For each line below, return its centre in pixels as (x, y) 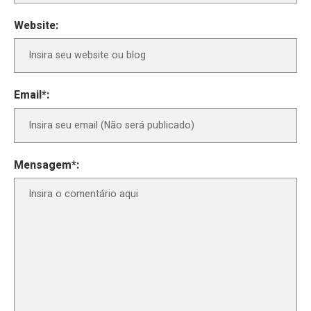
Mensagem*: (47, 166)
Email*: (32, 96)
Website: (36, 26)
